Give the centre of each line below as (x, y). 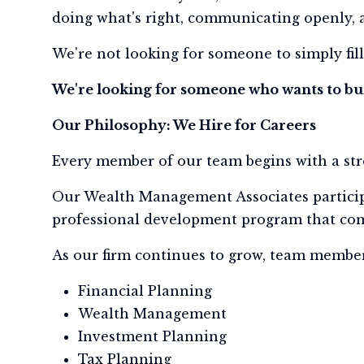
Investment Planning (152, 336)
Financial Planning (145, 291)
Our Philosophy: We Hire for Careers (184, 125)
